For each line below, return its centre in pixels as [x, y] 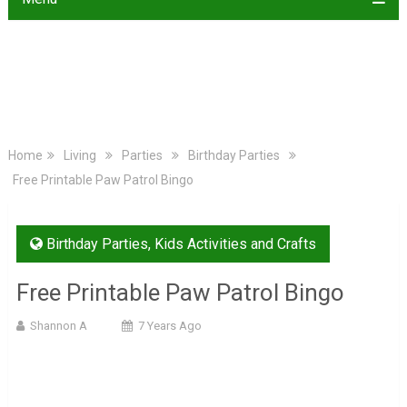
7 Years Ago [169, 326]
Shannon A [58, 326]
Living [79, 155]
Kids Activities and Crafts [235, 244]
